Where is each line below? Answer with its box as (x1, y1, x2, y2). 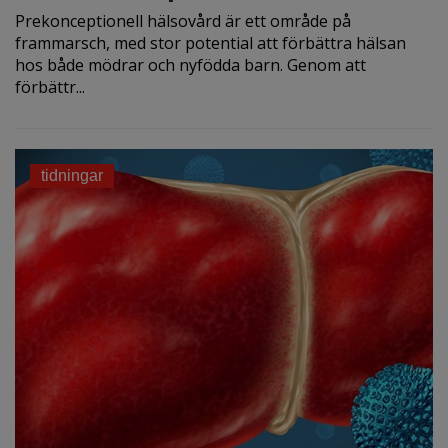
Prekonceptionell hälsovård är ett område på (15, 10, 351, 33)
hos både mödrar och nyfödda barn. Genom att (15, 54, 366, 77)
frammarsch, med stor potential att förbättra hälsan (15, 32, 406, 55)
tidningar (41, 167, 103, 185)
